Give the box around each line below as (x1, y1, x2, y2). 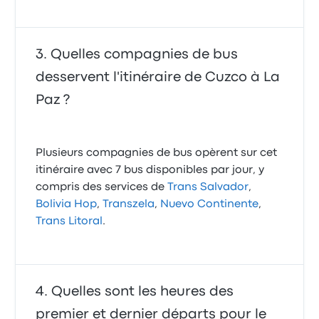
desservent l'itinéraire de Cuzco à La (36, 71, 281, 84)
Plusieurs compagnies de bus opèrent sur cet (36, 148, 278, 159)
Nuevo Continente (160, 199, 259, 210)
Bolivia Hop (36, 199, 98, 210)
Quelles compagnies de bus (51, 48, 239, 61)
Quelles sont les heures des (51, 286, 234, 298)
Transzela (103, 199, 155, 210)
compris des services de (36, 182, 168, 193)
